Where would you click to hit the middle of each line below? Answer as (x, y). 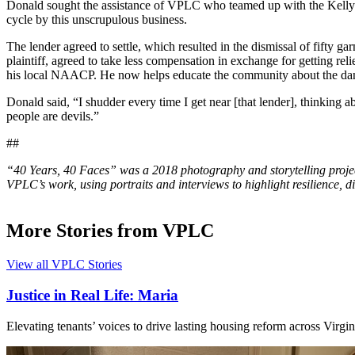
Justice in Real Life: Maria (92, 295)
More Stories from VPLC (110, 231)
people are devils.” (53, 116)
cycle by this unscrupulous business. (97, 20)
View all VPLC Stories (64, 265)
